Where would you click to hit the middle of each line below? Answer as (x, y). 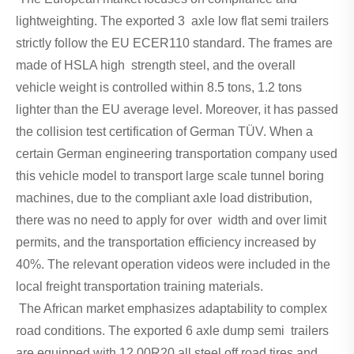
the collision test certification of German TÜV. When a (164, 131)
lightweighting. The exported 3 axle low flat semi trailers (172, 21)
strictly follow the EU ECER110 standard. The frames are (174, 43)
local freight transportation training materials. (139, 286)
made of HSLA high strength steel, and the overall (156, 65)
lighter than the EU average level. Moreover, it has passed (177, 109)
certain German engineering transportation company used (177, 153)
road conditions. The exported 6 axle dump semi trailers (172, 330)
